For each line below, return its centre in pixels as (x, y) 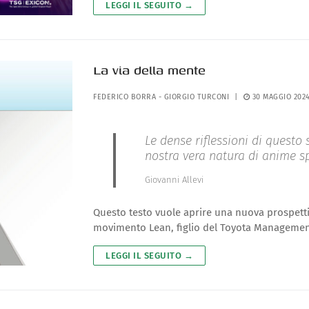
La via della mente (150, 70)
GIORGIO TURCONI (197, 97)
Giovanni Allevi (174, 179)
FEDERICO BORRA (125, 97)
